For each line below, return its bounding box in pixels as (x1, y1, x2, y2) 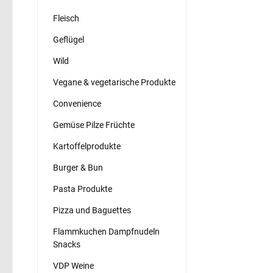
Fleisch (53, 13, 79, 23)
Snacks (53, 239, 80, 249)
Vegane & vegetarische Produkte (53, 77, 175, 87)
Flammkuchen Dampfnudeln (53, 226, 160, 236)
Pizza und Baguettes (53, 205, 131, 215)
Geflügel (53, 34, 84, 44)
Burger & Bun (53, 162, 103, 172)
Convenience (53, 98, 101, 108)
